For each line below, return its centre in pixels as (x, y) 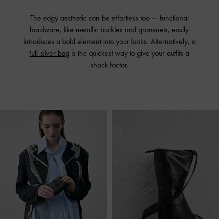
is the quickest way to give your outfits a (130, 53)
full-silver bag (50, 53)
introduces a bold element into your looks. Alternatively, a (109, 42)
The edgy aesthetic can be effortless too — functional (109, 18)
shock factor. (109, 65)
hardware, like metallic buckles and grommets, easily (109, 30)
